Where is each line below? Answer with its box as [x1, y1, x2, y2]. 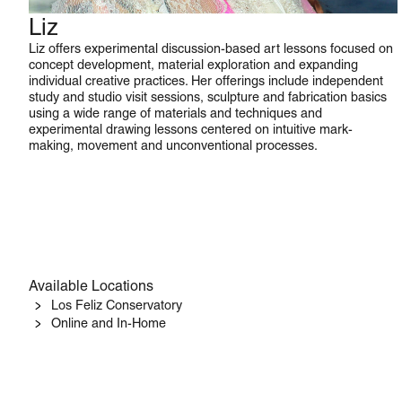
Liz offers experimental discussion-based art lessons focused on [29, 40, 393, 56]
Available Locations [29, 276, 153, 294]
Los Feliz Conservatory [51, 297, 182, 312]
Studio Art [52, 22, 107, 37]
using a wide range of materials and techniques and [29, 105, 322, 120]
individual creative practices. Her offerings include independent [29, 73, 383, 88]
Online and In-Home [51, 315, 166, 330]
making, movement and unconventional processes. [29, 137, 318, 153]
